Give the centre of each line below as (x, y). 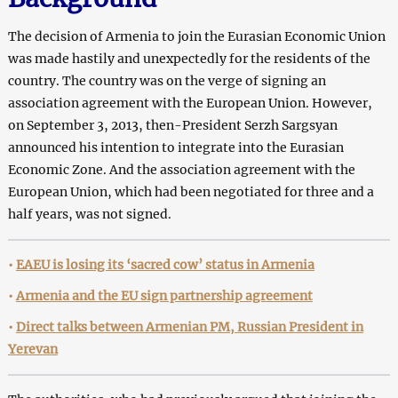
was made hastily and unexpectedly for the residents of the (189, 59)
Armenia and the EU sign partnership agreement (164, 296)
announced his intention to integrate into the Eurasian (175, 148)
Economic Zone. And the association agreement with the (181, 170)
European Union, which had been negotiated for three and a (191, 192)
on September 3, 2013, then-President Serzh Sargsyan (172, 126)
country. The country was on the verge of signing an (167, 81)
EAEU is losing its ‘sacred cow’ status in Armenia (165, 265)
